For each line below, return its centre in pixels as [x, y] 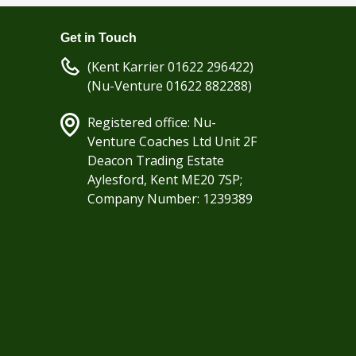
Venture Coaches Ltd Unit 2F [172, 141]
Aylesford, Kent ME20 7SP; [165, 180]
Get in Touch [99, 38]
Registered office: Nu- [152, 122]
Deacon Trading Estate [156, 161]
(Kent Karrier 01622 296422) [170, 67]
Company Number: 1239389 [170, 199]
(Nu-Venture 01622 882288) [170, 86]
